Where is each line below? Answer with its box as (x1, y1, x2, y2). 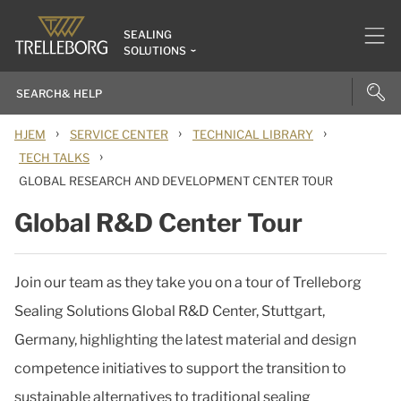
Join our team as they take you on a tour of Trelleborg (14, 274, 362, 291)
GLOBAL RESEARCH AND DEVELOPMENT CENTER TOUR (19, 174, 333, 188)
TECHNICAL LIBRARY (192, 127, 313, 141)
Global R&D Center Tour (14, 208, 303, 238)
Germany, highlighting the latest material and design (14, 331, 356, 348)
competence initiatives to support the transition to (14, 360, 346, 377)
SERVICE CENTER (70, 127, 168, 141)
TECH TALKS (19, 150, 90, 165)
